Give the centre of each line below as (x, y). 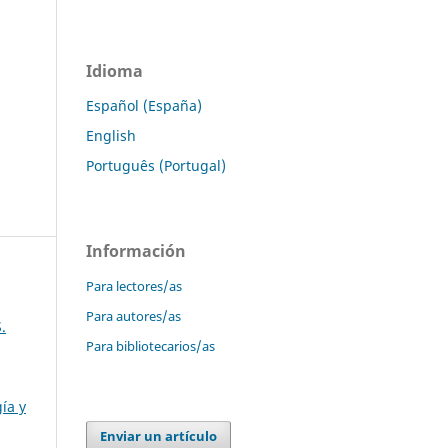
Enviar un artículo (159, 435)
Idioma (114, 70)
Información (136, 250)
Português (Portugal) (156, 165)
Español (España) (144, 105)
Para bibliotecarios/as (150, 345)
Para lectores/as (134, 285)
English (111, 135)
